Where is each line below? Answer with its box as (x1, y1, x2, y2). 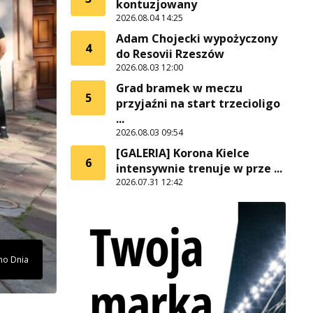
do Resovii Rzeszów (116, 46, 224, 61)
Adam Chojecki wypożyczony (116, 31, 277, 46)
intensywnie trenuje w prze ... (116, 161, 282, 176)
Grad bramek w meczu (116, 80, 242, 96)
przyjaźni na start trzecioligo (116, 96, 280, 111)
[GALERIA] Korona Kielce (116, 145, 249, 161)
